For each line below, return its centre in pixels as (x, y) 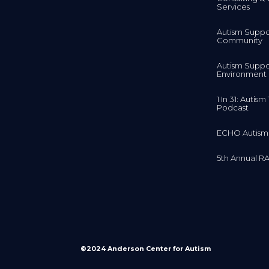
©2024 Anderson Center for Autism (146, 248)
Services (234, 6)
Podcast (233, 107)
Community (240, 40)
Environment (242, 74)
